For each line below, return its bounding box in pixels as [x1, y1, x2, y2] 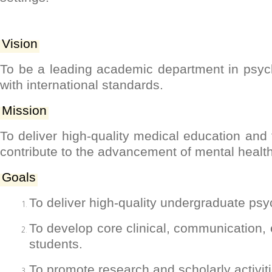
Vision [2, 36, 38, 52]
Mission [2, 103, 47, 118]
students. [29, 237, 86, 252]
